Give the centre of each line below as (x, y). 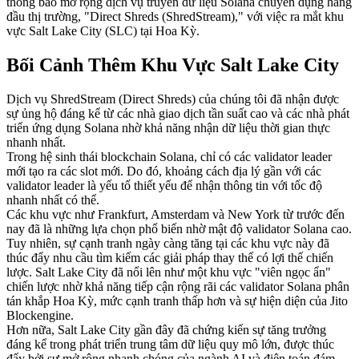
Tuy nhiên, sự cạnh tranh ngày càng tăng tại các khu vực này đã (168, 243)
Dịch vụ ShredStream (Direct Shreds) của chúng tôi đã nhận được (173, 99)
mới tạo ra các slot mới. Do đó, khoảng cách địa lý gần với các (164, 171)
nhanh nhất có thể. (53, 200)
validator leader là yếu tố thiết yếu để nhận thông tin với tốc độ (164, 185)
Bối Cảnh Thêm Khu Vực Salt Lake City (173, 65)
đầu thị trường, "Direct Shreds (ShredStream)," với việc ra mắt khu (175, 16)
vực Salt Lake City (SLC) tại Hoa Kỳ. (103, 30)
